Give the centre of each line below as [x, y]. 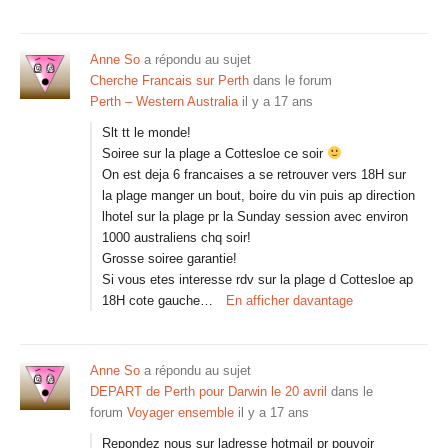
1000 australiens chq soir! [176, 237]
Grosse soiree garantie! [169, 258]
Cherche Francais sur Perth [169, 80]
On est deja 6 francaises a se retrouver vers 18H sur [254, 174]
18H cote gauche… [157, 300]
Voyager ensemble [180, 412]
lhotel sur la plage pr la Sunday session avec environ [255, 216]
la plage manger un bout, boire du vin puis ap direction [258, 195]
